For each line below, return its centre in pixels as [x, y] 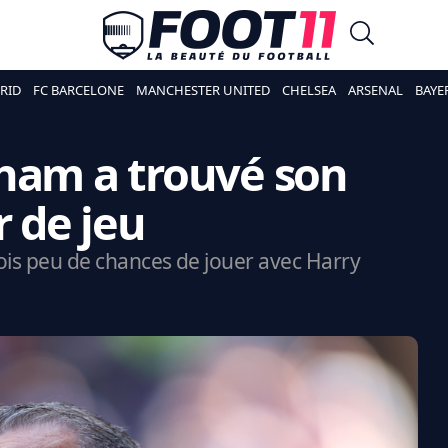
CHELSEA [308, 90]
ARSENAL [375, 90]
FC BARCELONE [78, 90]
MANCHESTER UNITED [202, 90]
